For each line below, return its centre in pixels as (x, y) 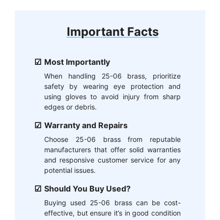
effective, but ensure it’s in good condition (112, 213)
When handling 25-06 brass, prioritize (112, 76)
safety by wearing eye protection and (112, 86)
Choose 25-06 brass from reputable (112, 139)
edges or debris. (70, 107)
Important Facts (112, 31)
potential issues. (70, 170)
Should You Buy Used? (87, 188)
